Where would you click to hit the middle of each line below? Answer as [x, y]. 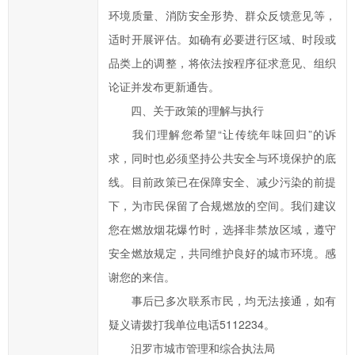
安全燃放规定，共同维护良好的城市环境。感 [222, 253]
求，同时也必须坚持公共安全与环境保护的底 [222, 158]
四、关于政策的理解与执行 [186, 110]
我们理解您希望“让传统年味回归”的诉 [222, 134]
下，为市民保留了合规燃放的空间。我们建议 [222, 205]
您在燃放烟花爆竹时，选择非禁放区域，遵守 [222, 229]
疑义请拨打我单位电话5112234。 [191, 324]
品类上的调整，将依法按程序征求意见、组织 [222, 63]
